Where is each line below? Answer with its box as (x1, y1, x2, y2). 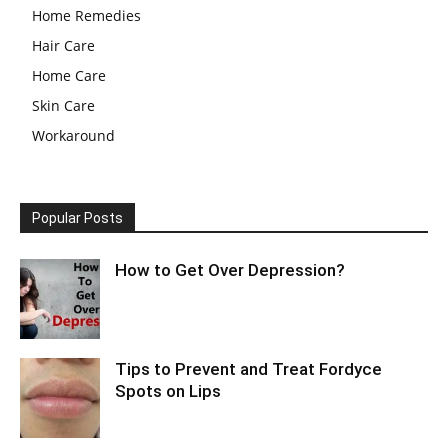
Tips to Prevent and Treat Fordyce (115, 359, 382, 379)
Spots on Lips (115, 381, 221, 401)
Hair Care (32, 36, 95, 55)
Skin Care (32, 96, 95, 115)
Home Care (32, 66, 106, 85)
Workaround (32, 126, 115, 145)
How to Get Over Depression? (115, 260, 345, 280)
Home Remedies (32, 6, 141, 25)
